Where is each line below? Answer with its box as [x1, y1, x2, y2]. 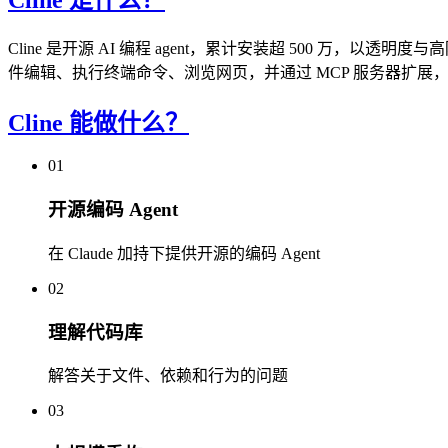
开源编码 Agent [48, 199, 178, 221]
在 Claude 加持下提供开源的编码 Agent [48, 244, 320, 262]
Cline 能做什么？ [8, 109, 189, 136]
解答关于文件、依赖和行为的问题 [48, 367, 288, 385]
